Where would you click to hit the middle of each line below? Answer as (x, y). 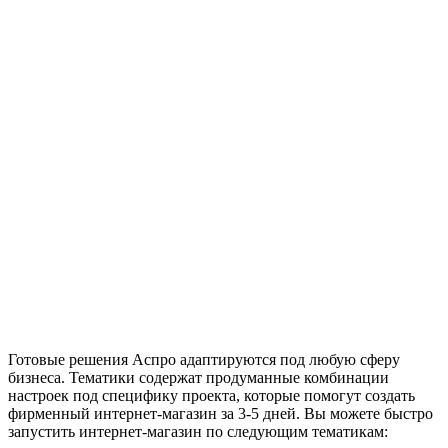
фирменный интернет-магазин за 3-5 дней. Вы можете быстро (220, 413)
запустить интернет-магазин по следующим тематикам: (198, 431)
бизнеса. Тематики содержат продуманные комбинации (198, 377)
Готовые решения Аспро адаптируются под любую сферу (204, 359)
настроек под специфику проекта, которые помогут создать (211, 395)
